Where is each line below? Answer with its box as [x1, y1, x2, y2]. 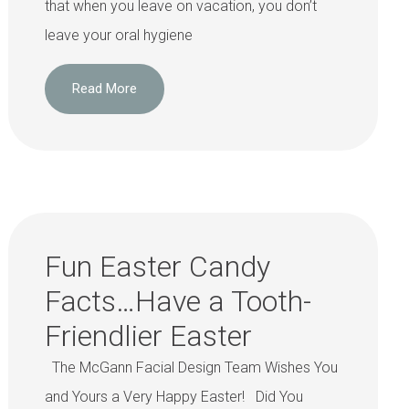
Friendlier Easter [44, 318, 252, 353]
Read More [71, 79, 137, 97]
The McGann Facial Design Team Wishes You [44, 358, 338, 376]
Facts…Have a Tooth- [44, 283, 311, 319]
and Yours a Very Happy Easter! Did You [44, 387, 303, 405]
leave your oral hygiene [44, 26, 193, 45]
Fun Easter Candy [44, 248, 270, 284]
